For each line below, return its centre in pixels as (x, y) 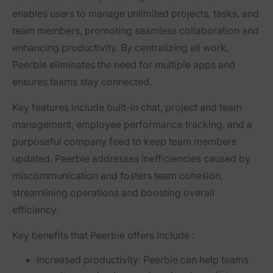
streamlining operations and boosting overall (113, 193)
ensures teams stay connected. (82, 82)
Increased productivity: (89, 260)
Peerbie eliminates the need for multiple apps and (124, 65)
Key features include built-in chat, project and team (127, 108)
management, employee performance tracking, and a (132, 125)
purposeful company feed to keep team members (124, 142)
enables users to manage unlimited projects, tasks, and (136, 14)
